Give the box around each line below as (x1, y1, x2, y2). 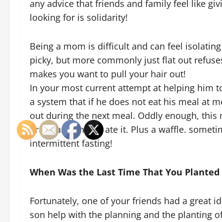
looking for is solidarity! (30, 11, 128, 24)
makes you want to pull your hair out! (30, 68, 186, 80)
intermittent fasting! (30, 137, 112, 150)
